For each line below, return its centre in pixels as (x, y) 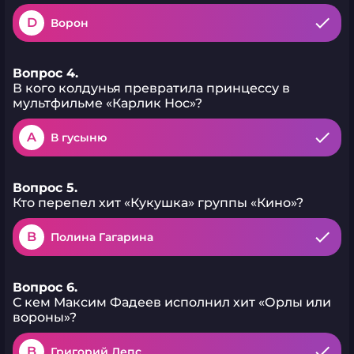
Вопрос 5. (45, 188)
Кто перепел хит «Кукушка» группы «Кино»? (158, 203)
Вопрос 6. (45, 287)
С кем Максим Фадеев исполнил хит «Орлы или (172, 302)
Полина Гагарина (102, 237)
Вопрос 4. (45, 73)
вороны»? (45, 317)
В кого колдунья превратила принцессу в (151, 88)
